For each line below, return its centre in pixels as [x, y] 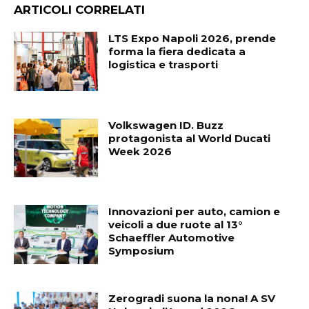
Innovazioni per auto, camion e [195, 212]
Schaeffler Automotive [172, 238]
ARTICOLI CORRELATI [79, 9]
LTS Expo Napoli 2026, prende [192, 38]
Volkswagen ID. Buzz [166, 125]
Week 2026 [140, 151]
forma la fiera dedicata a [177, 51]
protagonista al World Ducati [190, 138]
